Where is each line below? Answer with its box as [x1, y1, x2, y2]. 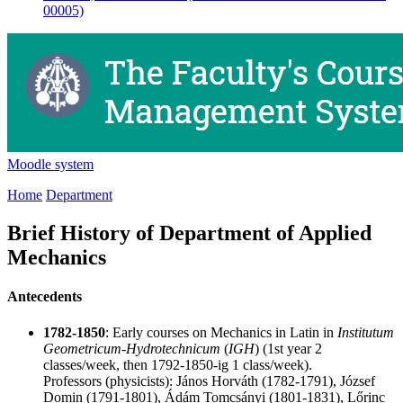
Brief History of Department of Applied [7, 221, 372, 246]
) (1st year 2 [255, 340, 322, 356]
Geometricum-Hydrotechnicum [43, 340, 220, 356]
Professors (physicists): [43, 372, 176, 389]
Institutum [337, 324, 394, 340]
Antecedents [7, 289, 82, 305]
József [340, 372, 375, 389]
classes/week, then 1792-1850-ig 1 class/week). [43, 356, 312, 372]
